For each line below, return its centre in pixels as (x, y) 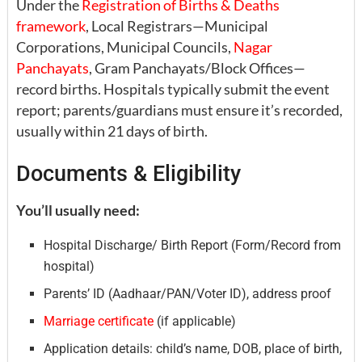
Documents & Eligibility (128, 174)
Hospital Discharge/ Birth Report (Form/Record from (193, 245)
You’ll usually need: (78, 210)
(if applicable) (195, 321)
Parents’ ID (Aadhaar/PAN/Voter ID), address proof (188, 293)
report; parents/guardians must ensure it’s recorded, (179, 109)
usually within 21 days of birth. (112, 130)
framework (51, 25)
